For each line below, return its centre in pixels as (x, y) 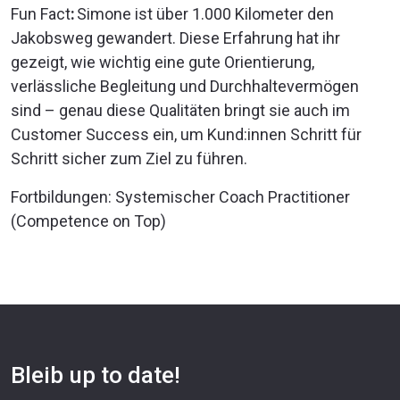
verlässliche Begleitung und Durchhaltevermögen (185, 86)
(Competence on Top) (88, 221)
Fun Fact (41, 13)
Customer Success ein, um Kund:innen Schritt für (186, 134)
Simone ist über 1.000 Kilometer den (204, 13)
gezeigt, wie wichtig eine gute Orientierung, (162, 62)
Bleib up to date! (96, 375)
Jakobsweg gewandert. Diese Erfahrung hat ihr (175, 37)
